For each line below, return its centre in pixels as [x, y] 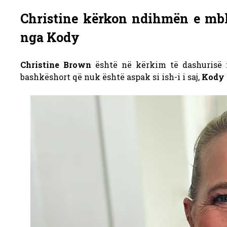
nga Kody [50, 37]
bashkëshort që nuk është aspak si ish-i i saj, [111, 77]
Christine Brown [56, 65]
